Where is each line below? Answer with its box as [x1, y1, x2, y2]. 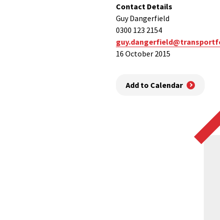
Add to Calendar [126, 80, 183, 90]
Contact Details [116, 1, 172, 11]
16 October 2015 [116, 49, 170, 58]
